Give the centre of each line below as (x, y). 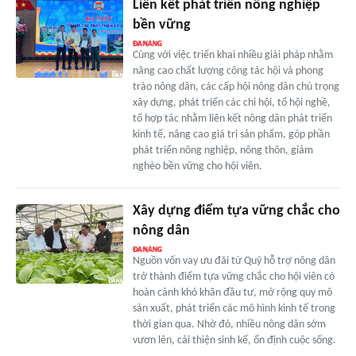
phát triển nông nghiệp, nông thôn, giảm (222, 150)
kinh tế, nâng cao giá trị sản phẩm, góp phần (231, 134)
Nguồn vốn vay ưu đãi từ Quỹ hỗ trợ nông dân (234, 261)
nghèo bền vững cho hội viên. (197, 166)
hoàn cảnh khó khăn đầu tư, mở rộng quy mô (232, 292)
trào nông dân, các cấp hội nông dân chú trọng (236, 87)
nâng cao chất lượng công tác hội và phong (228, 71)
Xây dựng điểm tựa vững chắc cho (236, 211)
